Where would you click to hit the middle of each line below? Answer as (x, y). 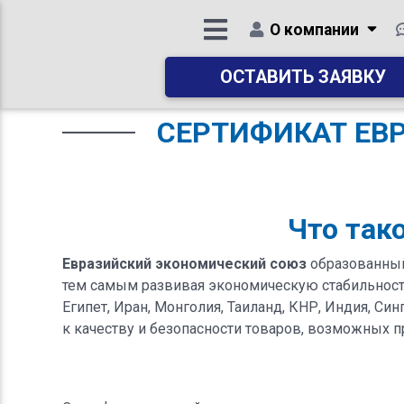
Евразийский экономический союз (184, 263)
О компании (314, 30)
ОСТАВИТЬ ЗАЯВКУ (303, 77)
